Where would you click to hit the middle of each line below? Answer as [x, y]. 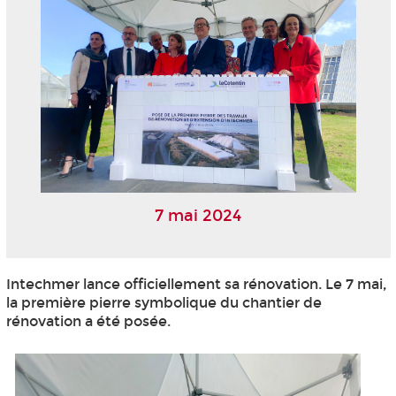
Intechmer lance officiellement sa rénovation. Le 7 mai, [196, 285]
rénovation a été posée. [88, 322]
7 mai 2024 [198, 215]
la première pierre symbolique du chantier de [164, 303]
